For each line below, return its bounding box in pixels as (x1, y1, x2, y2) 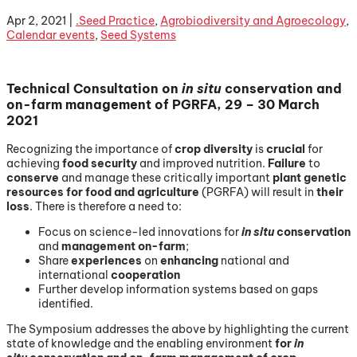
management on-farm (61, 238, 186, 253)
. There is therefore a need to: (29, 198, 182, 214)
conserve (6, 170, 59, 185)
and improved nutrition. (137, 155, 268, 171)
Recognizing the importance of (6, 141, 175, 156)
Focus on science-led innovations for (38, 224, 241, 239)
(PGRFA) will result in (199, 184, 316, 199)
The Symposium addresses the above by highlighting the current (6, 321, 349, 336)
